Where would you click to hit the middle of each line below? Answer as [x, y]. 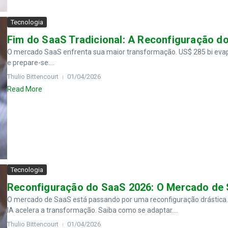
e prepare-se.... [31, 63]
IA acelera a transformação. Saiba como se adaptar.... [93, 210]
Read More [25, 89]
